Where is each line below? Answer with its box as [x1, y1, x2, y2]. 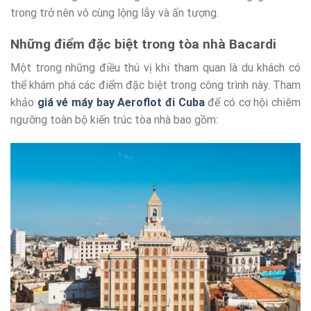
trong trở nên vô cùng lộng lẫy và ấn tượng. [10, 6, 219, 20]
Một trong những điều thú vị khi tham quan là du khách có [10, 61, 301, 75]
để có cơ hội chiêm [204, 96, 301, 110]
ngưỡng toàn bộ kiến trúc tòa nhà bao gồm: [10, 113, 218, 127]
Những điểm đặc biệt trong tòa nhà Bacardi [10, 35, 276, 52]
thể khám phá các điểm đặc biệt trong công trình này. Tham [10, 78, 301, 92]
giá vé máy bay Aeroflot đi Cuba [37, 96, 205, 110]
